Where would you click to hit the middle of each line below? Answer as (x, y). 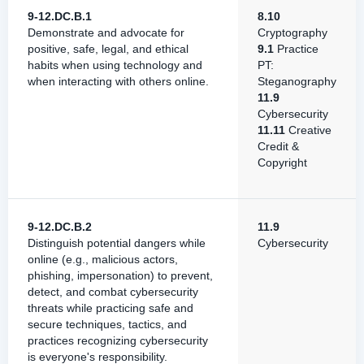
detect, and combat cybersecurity (113, 292)
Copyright (282, 162)
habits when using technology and (115, 65)
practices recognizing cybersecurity (118, 340)
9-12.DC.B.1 (60, 16)
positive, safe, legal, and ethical (108, 49)
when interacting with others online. (118, 81)
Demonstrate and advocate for (106, 32)
